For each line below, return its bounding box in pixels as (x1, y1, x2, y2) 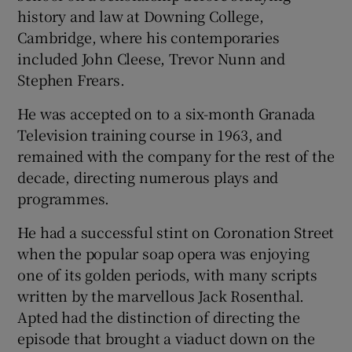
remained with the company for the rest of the (17, 145, 335, 167)
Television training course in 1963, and (17, 124, 282, 145)
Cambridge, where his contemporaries (17, 27, 280, 48)
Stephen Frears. (17, 69, 125, 90)
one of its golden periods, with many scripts (17, 264, 317, 285)
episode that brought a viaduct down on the (17, 328, 316, 349)
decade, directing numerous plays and (17, 167, 279, 188)
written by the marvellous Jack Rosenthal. (17, 285, 305, 306)
